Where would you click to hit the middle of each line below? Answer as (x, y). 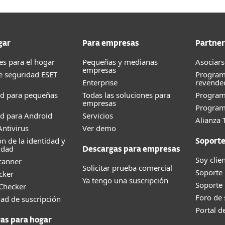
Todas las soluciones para (126, 95)
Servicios (98, 116)
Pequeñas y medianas (120, 62)
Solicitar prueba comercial (127, 168)
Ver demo (99, 128)
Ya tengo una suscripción (125, 180)
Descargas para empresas (131, 149)
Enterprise (100, 82)
